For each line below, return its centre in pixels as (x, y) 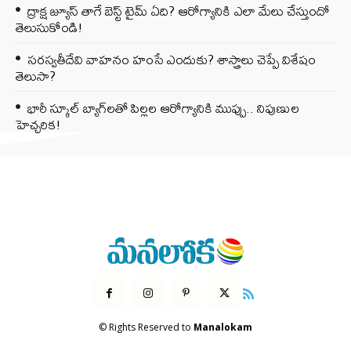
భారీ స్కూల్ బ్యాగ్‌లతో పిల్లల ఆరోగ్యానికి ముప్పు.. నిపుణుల (163, 107)
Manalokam (223, 327)
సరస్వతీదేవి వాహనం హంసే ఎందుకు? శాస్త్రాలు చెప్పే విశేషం (172, 59)
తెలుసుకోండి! (49, 27)
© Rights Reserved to (146, 327)
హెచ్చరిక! (38, 124)
